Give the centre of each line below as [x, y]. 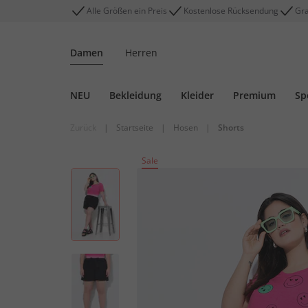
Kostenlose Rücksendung [231, 11]
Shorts [231, 128]
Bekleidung [135, 95]
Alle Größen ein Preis [127, 11]
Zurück [83, 128]
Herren [141, 53]
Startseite [135, 128]
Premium [254, 95]
